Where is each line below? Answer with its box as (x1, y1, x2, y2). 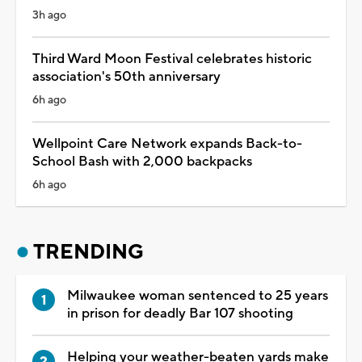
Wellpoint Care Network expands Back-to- (32, 134, 302, 153)
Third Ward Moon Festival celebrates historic (32, 49, 312, 68)
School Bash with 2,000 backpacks (32, 152, 252, 170)
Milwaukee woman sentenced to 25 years (67, 286, 328, 305)
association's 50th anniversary (32, 67, 221, 86)
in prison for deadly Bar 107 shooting (67, 304, 293, 322)
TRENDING (33, 238, 144, 265)
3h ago (32, 7, 66, 23)
